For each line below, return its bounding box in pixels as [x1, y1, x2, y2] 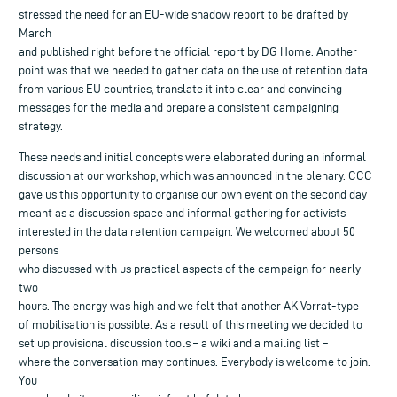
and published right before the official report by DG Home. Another [19, 44, 357, 58]
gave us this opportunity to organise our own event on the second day [19, 187, 367, 201]
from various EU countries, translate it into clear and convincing [19, 82, 342, 96]
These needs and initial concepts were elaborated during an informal [19, 150, 366, 164]
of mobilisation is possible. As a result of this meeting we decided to [19, 317, 362, 331]
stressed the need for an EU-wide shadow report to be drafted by [19, 7, 348, 21]
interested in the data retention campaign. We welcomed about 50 [19, 224, 355, 238]
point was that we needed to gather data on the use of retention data [19, 63, 368, 77]
